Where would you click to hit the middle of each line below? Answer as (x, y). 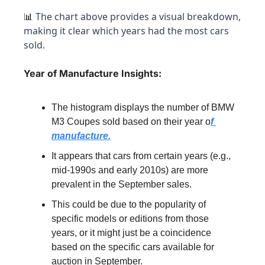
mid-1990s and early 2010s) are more (130, 170)
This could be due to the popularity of (129, 204)
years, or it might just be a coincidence (131, 232)
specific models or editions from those (130, 218)
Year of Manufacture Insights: (93, 73)
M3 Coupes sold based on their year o (131, 121)
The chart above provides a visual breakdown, (137, 16)
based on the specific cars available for (133, 247)
